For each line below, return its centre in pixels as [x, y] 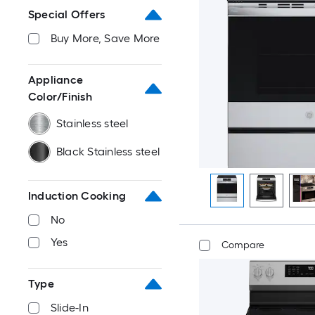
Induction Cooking [77, 196]
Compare [243, 245]
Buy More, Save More [105, 38]
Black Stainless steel [108, 152]
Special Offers [67, 14]
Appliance [56, 80]
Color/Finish [60, 97]
